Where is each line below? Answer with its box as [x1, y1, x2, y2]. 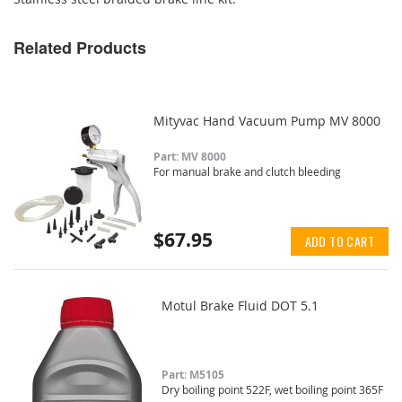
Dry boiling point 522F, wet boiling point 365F [161, 381, 383, 397]
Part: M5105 [161, 366, 224, 382]
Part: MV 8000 [153, 148, 227, 164]
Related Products [13, 35, 146, 59]
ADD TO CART [304, 231, 374, 250]
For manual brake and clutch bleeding [153, 163, 342, 179]
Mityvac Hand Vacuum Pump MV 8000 [153, 111, 381, 129]
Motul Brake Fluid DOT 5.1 [161, 296, 319, 314]
